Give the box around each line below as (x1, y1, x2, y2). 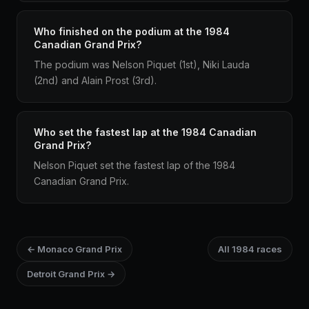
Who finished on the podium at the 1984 (34, 26, 230, 37)
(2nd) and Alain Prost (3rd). (34, 74, 157, 86)
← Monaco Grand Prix (27, 243, 122, 255)
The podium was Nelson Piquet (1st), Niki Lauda (34, 59, 250, 70)
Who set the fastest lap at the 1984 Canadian (34, 126, 257, 138)
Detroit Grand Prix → (27, 268, 115, 279)
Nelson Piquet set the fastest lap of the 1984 (34, 159, 235, 171)
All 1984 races (218, 243, 282, 255)
